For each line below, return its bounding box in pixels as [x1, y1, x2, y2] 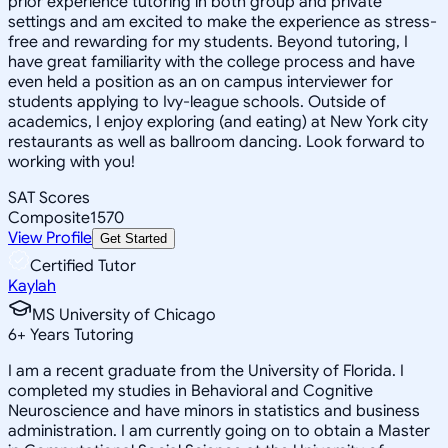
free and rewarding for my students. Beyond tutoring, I [8, 31, 408, 52]
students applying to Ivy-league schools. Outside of [8, 91, 386, 112]
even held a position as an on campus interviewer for [8, 71, 393, 92]
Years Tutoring [26, 324, 134, 345]
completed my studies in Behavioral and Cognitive [8, 380, 373, 401]
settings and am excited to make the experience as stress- [8, 11, 437, 32]
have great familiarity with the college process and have [8, 51, 415, 72]
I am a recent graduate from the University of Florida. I [8, 360, 404, 381]
